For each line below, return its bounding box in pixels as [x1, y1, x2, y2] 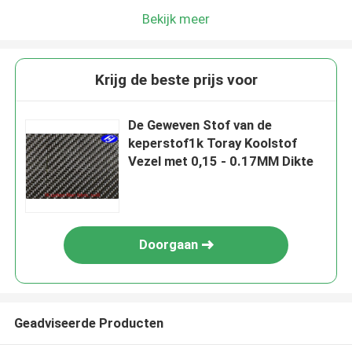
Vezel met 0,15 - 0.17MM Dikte [128, 153, 314, 170]
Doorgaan [138, 236, 198, 253]
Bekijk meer [142, 10, 210, 27]
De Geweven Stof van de [128, 117, 273, 134]
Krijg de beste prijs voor [94, 71, 258, 90]
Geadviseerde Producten [13, 314, 163, 331]
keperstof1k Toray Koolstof [128, 135, 298, 152]
